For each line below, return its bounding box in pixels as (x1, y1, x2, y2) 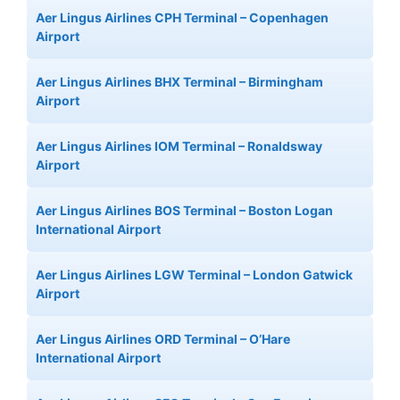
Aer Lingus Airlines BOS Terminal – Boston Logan (36, 202, 333, 218)
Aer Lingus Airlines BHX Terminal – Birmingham (36, 73, 323, 89)
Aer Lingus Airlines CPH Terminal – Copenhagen (36, 9, 329, 25)
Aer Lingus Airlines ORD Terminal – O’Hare (36, 330, 290, 346)
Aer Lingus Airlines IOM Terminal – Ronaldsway (36, 137, 322, 154)
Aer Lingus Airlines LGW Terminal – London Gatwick (36, 266, 353, 282)
